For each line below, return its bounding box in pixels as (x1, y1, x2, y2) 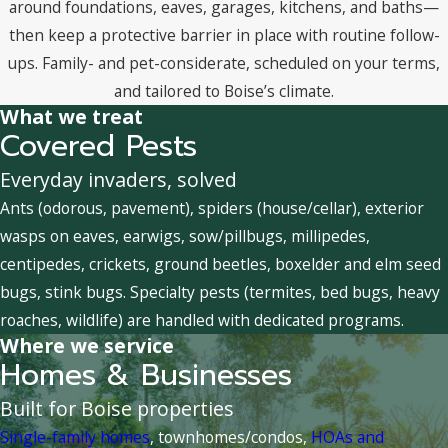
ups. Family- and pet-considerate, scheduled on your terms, (8, 51, 440, 74)
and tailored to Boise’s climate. (114, 79, 334, 102)
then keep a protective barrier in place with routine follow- (8, 23, 440, 46)
